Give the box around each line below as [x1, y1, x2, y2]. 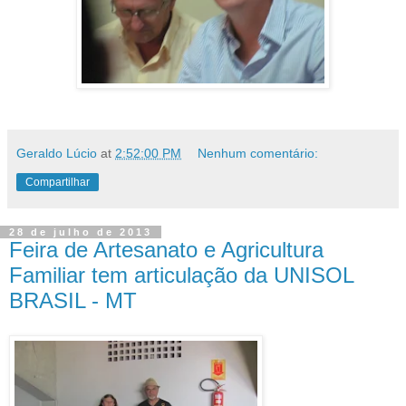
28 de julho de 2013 [9, 227, 152, 238]
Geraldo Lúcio [16, 146, 97, 161]
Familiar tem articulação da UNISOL [9, 263, 353, 288]
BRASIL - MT [9, 288, 137, 314]
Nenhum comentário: [198, 146, 319, 161]
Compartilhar [25, 176, 90, 189]
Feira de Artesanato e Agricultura [9, 237, 324, 263]
